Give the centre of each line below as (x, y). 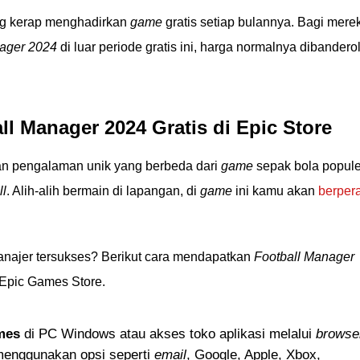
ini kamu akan (275, 191)
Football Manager (304, 257)
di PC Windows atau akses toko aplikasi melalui (168, 334)
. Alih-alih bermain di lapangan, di (103, 191)
